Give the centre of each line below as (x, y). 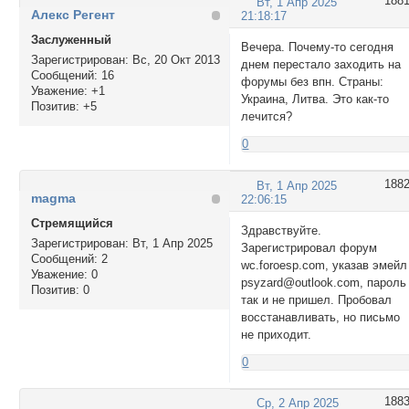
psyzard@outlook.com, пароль (324, 282)
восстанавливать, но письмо (321, 317)
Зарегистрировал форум (309, 247)
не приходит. (277, 334)
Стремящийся (72, 224)
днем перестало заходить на (321, 64)
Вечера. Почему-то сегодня (318, 47)
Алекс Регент (73, 15)
